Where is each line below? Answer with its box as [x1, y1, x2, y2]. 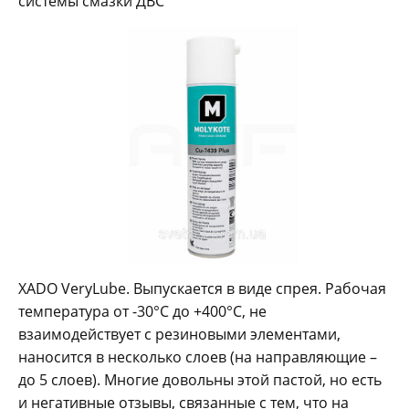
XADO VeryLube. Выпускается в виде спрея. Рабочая [18, 278, 386, 299]
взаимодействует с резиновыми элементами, [18, 324, 341, 345]
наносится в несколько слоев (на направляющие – [18, 347, 377, 368]
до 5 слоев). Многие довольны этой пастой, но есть [18, 370, 382, 391]
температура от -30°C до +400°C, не [18, 301, 267, 322]
